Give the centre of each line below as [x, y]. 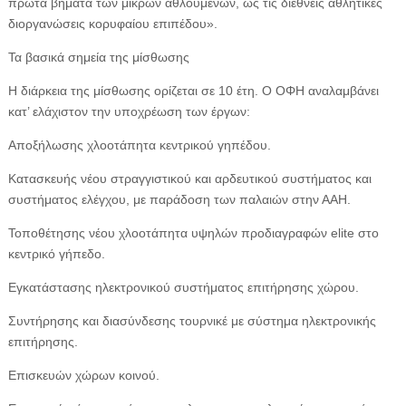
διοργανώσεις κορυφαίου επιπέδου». [112, 24]
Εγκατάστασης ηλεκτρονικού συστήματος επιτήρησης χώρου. [183, 287]
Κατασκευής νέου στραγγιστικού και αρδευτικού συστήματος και [189, 179]
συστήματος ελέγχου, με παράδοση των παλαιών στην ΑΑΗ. [179, 199]
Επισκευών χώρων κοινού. [83, 375]
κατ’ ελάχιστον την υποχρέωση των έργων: [129, 111]
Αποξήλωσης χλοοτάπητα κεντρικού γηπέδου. [139, 145]
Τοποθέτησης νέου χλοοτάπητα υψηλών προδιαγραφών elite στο [193, 233]
